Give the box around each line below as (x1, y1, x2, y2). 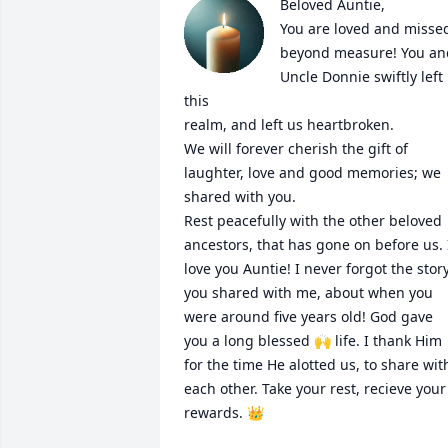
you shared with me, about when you (184, 283, 433, 302)
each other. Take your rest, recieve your (184, 379, 446, 398)
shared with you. (184, 187, 300, 206)
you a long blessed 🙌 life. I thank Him (184, 331, 442, 350)
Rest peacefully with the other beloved (184, 211, 442, 230)
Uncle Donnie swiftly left (280, 67, 443, 86)
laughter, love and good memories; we (184, 163, 441, 182)
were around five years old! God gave (184, 307, 433, 326)
